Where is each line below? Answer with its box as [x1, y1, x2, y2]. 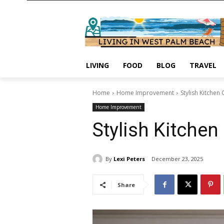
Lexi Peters [113, 154, 145, 162]
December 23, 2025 [151, 155, 203, 163]
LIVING [86, 60, 109, 70]
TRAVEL [189, 60, 217, 70]
